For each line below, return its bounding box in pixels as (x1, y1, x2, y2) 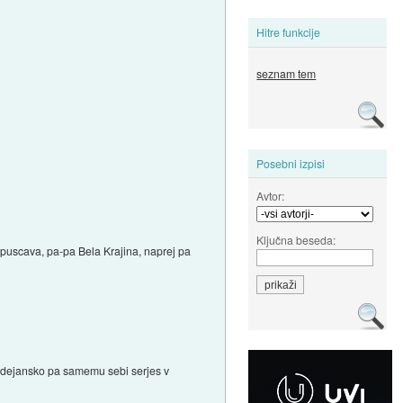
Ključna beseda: (256, 231, 336, 247)
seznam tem (256, 66, 317, 82)
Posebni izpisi (256, 155, 326, 171)
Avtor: (256, 187, 285, 203)
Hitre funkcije (256, 24, 321, 40)
